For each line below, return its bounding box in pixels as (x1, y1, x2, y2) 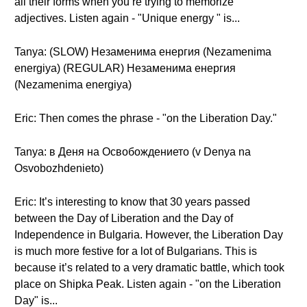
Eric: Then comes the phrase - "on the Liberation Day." (14, 112, 277, 124)
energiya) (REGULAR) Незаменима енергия (14, 62, 236, 74)
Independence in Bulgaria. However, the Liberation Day (14, 229, 283, 241)
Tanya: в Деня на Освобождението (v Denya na (14, 146, 251, 158)
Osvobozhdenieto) (14, 162, 103, 174)
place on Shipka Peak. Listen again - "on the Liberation (14, 278, 281, 290)
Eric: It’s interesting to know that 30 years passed (14, 196, 250, 208)
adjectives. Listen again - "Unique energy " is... (14, 12, 240, 24)
